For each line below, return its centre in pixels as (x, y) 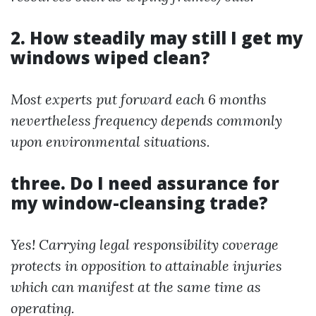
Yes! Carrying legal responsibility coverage (145, 244)
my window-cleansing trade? (139, 203)
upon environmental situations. (110, 141)
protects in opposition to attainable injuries (146, 266)
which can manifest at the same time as (136, 287)
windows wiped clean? (110, 57)
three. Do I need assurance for (145, 183)
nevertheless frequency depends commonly (146, 120)
